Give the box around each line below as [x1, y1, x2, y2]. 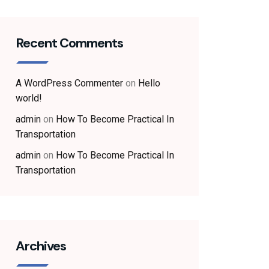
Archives [16, 237, 66, 255]
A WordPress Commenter [16, 77, 123, 89]
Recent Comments [16, 34, 123, 52]
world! [16, 92, 42, 104]
